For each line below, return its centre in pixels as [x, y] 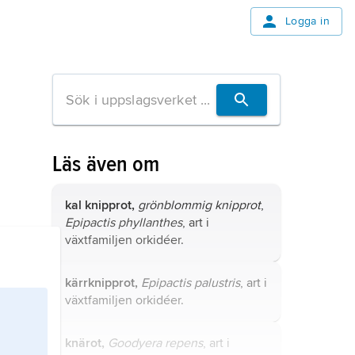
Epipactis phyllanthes [124, 223]
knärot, [85, 343]
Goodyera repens [155, 343]
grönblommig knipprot [199, 205]
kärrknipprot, [101, 283]
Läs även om [106, 164]
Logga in [307, 21]
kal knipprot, [100, 205]
